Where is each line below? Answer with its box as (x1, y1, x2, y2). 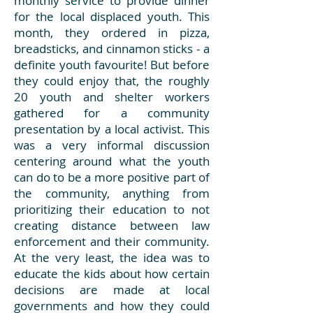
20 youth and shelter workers (14, 89, 210, 105)
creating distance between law (14, 217, 210, 233)
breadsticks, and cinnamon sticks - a (14, 41, 210, 57)
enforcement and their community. (14, 233, 210, 249)
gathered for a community (14, 105, 210, 121)
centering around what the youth (14, 153, 210, 169)
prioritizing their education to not (14, 201, 210, 217)
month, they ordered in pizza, (14, 24, 210, 41)
